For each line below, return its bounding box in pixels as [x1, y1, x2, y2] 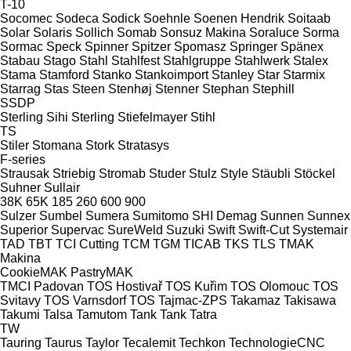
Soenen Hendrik [194, 11, 284, 25]
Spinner [85, 39, 128, 53]
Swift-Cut [238, 223, 289, 237]
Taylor [85, 335, 119, 349]
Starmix [283, 67, 325, 81]
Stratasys [118, 138, 169, 152]
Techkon [179, 335, 226, 349]
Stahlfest [111, 53, 160, 67]
